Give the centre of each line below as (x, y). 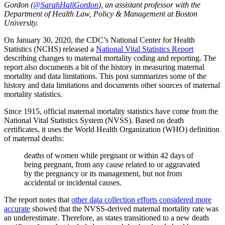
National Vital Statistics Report (145, 49)
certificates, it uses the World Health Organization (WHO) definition (112, 129)
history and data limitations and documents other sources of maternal (112, 85)
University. (22, 23)
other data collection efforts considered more (141, 199)
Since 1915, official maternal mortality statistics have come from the (111, 111)
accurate (17, 208)
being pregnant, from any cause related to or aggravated (112, 164)
